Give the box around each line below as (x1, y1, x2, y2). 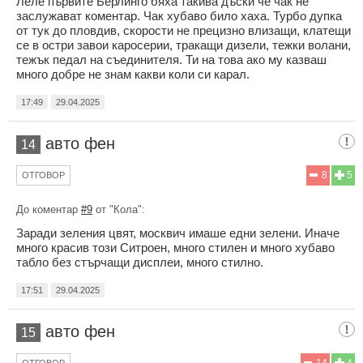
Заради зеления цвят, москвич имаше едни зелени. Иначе (16, 226, 340, 241)
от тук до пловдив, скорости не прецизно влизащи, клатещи (16, 23, 351, 38)
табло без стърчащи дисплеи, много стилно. (16, 255, 263, 270)
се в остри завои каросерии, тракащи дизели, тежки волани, (16, 38, 351, 53)
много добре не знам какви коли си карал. (16, 67, 250, 82)
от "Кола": (92, 203, 145, 216)
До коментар (16, 203, 81, 216)
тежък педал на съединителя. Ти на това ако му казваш (16, 53, 327, 67)
